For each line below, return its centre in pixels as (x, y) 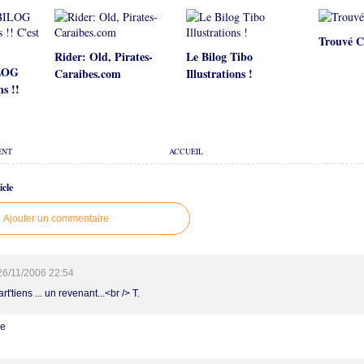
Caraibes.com (87, 74)
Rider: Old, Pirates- (103, 56)
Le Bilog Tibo (219, 56)
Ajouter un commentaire (56, 219)
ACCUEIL (186, 151)
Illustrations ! (219, 74)
